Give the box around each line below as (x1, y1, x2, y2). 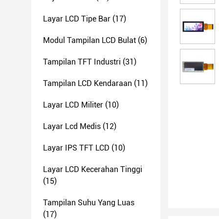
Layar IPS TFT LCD (43, 143, 109, 153)
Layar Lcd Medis (43, 122, 101, 131)
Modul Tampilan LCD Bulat (43, 36, 136, 45)
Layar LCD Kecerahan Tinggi (43, 165, 142, 174)
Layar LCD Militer (43, 100, 103, 109)
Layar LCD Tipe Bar (43, 14, 110, 23)
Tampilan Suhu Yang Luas (43, 198, 134, 207)
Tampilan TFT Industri (43, 57, 121, 66)
